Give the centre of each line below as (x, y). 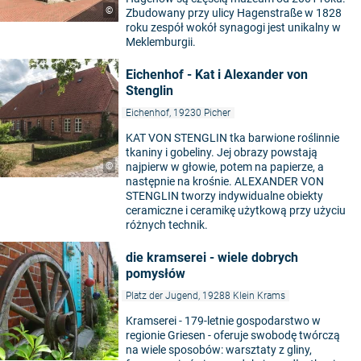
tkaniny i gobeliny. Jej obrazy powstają (222, 153)
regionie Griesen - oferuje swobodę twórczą (233, 336)
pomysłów (156, 274)
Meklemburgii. (161, 42)
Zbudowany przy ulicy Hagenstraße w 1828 (234, 13)
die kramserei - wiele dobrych (212, 258)
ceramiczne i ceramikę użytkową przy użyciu (236, 211)
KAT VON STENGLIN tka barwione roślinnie (232, 138)
